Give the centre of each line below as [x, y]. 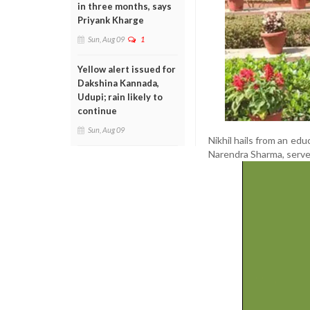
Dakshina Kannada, [118, 83]
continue [97, 111]
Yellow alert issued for [127, 69]
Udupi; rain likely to [120, 97]
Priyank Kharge [111, 20]
